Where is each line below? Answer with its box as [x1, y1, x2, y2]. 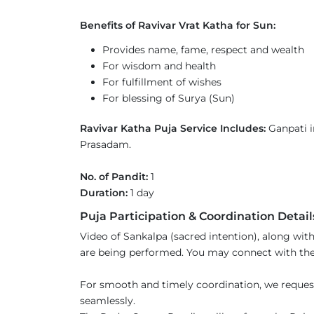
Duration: [80, 186, 128, 199]
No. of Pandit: [80, 170, 148, 183]
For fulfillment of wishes [102, 76, 221, 88]
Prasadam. [80, 138, 139, 151]
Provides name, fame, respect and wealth [102, 43, 304, 56]
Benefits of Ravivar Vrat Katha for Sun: [80, 19, 275, 32]
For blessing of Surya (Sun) [102, 92, 235, 104]
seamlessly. [80, 294, 138, 307]
